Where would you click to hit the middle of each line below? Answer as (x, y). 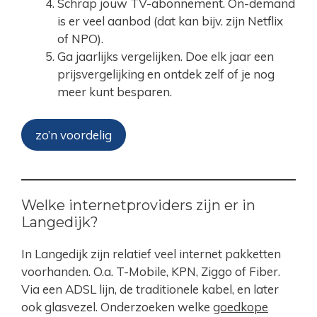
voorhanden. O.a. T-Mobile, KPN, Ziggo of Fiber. (151, 271)
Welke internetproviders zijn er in (138, 205)
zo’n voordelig (74, 134)
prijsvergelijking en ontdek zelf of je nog (166, 74)
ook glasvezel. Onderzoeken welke (117, 306)
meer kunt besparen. (115, 92)
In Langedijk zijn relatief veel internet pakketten (151, 253)
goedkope (241, 306)
